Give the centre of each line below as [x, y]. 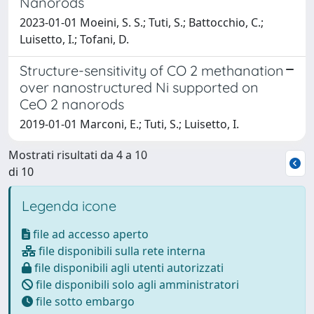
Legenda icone [69, 205]
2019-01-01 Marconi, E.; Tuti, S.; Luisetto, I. [129, 124]
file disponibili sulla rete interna [121, 251]
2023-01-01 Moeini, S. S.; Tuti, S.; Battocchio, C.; [142, 22]
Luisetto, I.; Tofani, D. [74, 39]
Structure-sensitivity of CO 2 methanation [152, 70]
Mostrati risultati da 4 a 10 [78, 155]
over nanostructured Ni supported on [139, 87]
